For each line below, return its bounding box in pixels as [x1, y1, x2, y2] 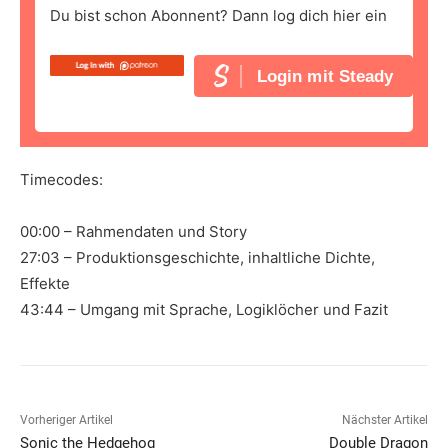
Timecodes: [20, 170, 103, 190]
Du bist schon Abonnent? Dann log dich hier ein [50, 6, 387, 26]
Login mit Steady [256, 66, 394, 86]
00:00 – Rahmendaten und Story [20, 222, 247, 242]
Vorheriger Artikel [20, 413, 113, 428]
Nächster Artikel [341, 413, 428, 428]
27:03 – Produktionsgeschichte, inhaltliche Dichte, [20, 248, 375, 268]
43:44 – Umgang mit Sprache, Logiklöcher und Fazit [20, 300, 388, 320]
